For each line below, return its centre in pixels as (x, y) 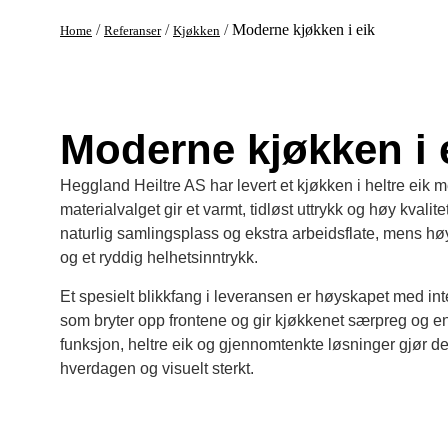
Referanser (132, 30)
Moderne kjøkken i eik (303, 29)
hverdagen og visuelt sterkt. (157, 368)
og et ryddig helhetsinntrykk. (159, 258)
